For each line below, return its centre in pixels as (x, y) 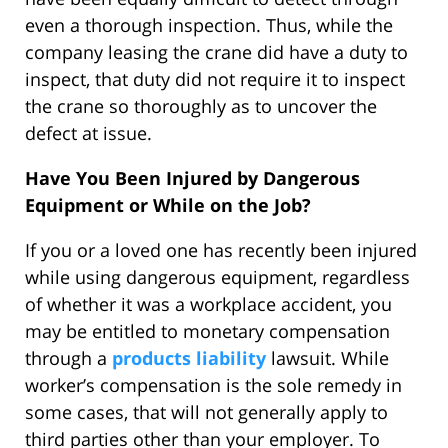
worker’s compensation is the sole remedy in (213, 385)
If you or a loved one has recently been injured (221, 250)
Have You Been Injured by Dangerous (192, 178)
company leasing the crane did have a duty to (216, 52)
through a (68, 358)
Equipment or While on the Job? (168, 205)
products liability (189, 358)
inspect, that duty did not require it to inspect (215, 79)
